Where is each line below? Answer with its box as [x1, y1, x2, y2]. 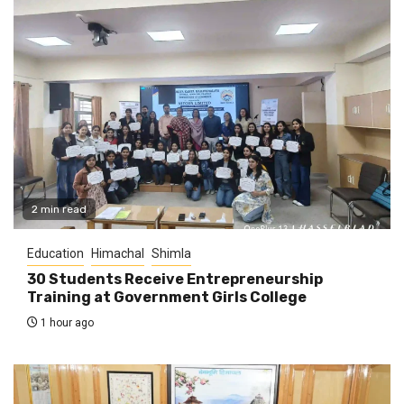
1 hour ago [38, 316, 94, 329]
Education [27, 245, 84, 261]
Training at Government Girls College [27, 288, 307, 306]
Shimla [151, 245, 191, 261]
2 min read [32, 202, 87, 216]
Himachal [91, 245, 144, 261]
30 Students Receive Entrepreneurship [27, 270, 323, 288]
